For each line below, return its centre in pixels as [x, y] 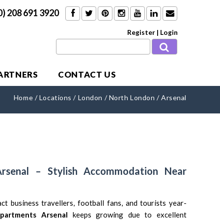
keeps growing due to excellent [127, 215]
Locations [55, 97]
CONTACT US [87, 74]
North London [132, 97]
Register [141, 32]
